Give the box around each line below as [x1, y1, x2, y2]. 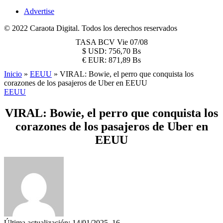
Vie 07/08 [116, 38, 148, 46]
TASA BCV [75, 38, 117, 46]
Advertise [24, 7, 54, 15]
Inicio [4, 70, 22, 78]
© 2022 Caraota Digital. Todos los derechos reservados [4, 24, 177, 32]
